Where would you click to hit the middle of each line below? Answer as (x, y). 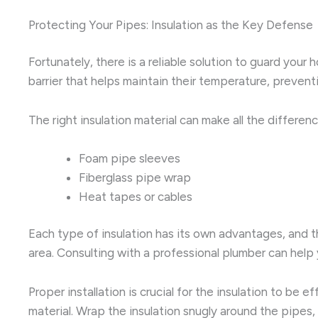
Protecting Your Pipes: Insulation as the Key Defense (171, 24)
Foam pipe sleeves (130, 158)
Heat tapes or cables (136, 196)
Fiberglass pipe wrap (135, 177)
